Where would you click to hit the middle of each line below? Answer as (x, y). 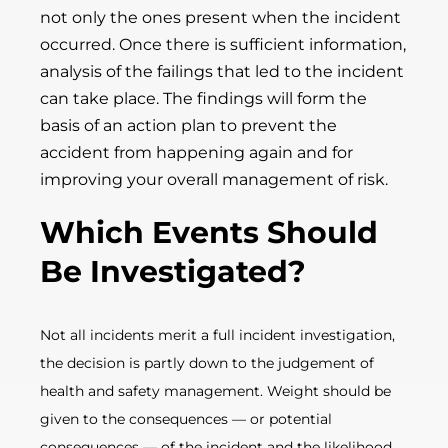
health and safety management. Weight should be (215, 391)
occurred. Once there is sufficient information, (223, 44)
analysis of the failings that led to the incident (222, 71)
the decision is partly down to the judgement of (207, 363)
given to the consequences (136, 419)
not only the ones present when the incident (220, 17)
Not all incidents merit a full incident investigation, (217, 335)
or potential (291, 419)
